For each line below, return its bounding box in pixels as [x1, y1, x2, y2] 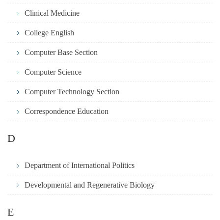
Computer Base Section [25, 48, 98, 57]
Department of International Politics [25, 161, 135, 170]
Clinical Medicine [25, 9, 80, 18]
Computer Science [25, 68, 82, 77]
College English [25, 28, 74, 37]
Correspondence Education [25, 107, 109, 116]
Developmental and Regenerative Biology [25, 181, 155, 190]
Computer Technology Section [25, 87, 119, 96]
